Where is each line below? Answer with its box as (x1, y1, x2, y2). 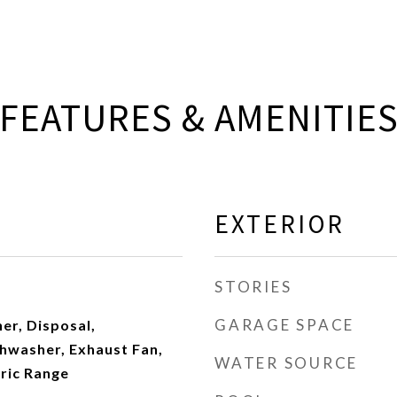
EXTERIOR (214, 207, 345, 240)
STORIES (214, 277, 292, 296)
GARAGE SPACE (214, 315, 354, 334)
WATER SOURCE (214, 354, 358, 372)
